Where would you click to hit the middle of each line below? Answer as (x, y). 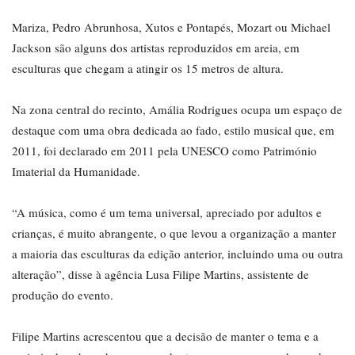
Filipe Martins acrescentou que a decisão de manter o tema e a (165, 336)
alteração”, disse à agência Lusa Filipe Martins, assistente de (160, 275)
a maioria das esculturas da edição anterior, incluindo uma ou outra (177, 254)
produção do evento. (63, 295)
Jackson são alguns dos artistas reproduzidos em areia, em (156, 48)
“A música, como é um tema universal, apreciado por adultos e (167, 213)
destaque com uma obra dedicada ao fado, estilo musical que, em (173, 130)
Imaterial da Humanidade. (76, 172)
